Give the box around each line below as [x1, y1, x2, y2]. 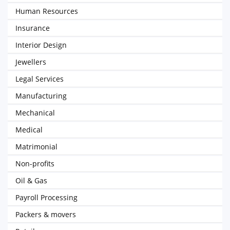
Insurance [15, 23, 50, 33]
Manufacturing [15, 91, 67, 101]
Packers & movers [15, 209, 76, 219]
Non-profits [15, 159, 54, 168]
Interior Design [15, 40, 67, 50]
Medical [15, 125, 43, 135]
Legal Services [15, 74, 64, 84]
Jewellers [15, 57, 46, 67]
